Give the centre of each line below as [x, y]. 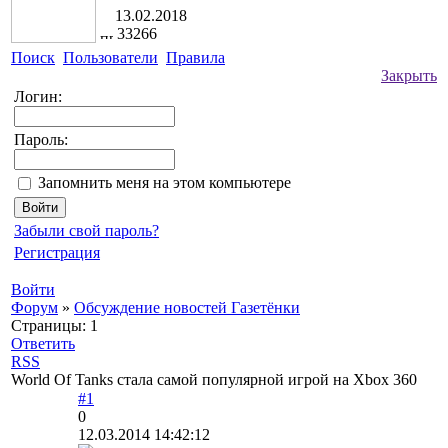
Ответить [43, 343]
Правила [195, 57]
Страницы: [48, 325]
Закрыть [409, 75]
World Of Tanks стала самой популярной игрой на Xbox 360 [214, 379]
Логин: [38, 96]
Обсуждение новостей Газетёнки [187, 307]
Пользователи [110, 57]
